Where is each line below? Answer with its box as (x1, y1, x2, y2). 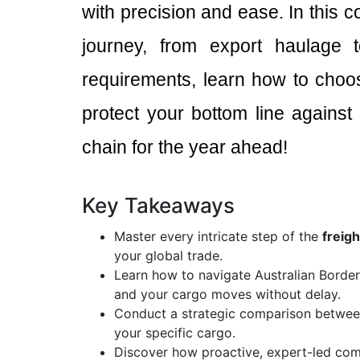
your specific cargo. (114, 325, 235, 341)
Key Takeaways (82, 193, 235, 218)
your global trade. (114, 247, 223, 264)
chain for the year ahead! (82, 137, 288, 157)
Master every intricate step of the (114, 228, 322, 244)
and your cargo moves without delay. (114, 286, 341, 302)
